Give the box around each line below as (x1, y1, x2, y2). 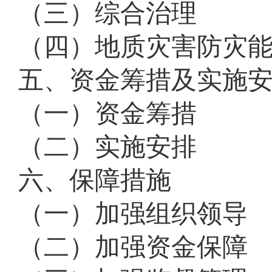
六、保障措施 (18, 166, 171, 194)
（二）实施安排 (18, 133, 197, 161)
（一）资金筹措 (18, 100, 197, 127)
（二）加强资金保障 (18, 233, 248, 261)
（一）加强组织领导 (18, 200, 248, 228)
